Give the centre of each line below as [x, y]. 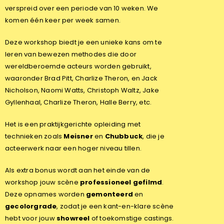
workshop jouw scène [42, 182]
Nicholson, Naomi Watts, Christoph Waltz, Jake [82, 90]
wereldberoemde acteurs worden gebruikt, [78, 66]
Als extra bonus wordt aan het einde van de [78, 170]
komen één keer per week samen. [63, 20]
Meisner [78, 136]
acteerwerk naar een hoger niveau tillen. [73, 148]
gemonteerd [109, 194]
